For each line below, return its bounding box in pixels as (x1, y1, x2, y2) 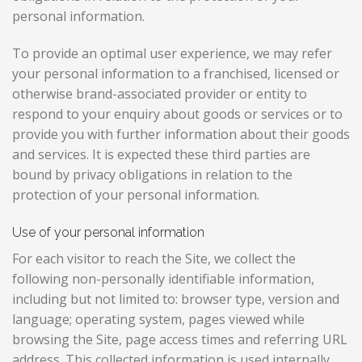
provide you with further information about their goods (12, 125, 350, 144)
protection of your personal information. (12, 186, 259, 204)
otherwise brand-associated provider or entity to (12, 85, 307, 103)
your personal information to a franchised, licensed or (12, 65, 339, 83)
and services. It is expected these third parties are (12, 145, 310, 164)
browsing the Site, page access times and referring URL (12, 330, 347, 348)
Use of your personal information (12, 224, 204, 240)
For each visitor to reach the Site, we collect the (12, 249, 296, 267)
